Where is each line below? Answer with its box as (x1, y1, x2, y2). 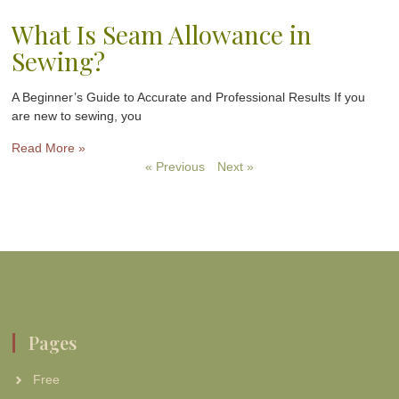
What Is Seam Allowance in (12, 17, 313, 51)
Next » (217, 159, 254, 174)
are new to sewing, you (12, 108, 142, 123)
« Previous (145, 159, 205, 174)
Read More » (12, 140, 86, 155)
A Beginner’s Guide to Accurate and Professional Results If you (12, 89, 366, 104)
